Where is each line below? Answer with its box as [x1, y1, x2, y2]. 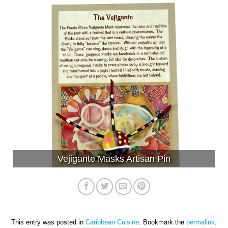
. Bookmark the [139, 218, 186, 226]
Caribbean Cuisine [85, 218, 139, 226]
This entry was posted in [11, 218, 85, 226]
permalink [186, 218, 215, 226]
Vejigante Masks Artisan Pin [58, 153, 170, 164]
